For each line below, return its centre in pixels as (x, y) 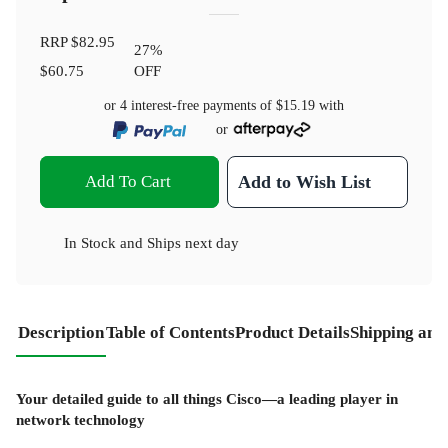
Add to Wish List (305, 181)
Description (61, 332)
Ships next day (193, 242)
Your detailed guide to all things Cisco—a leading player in (207, 399)
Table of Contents (170, 332)
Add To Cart (127, 181)
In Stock (90, 242)
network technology (80, 420)
